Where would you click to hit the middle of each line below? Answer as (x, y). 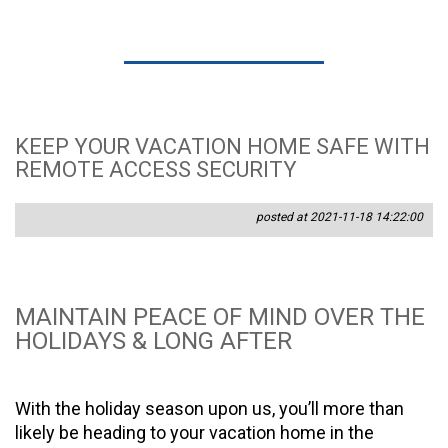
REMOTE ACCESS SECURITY (156, 170)
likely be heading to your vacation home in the (194, 432)
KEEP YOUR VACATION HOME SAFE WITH (222, 147)
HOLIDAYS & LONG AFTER (153, 341)
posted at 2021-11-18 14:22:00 (339, 217)
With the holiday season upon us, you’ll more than (209, 408)
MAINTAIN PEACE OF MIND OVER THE (220, 317)
